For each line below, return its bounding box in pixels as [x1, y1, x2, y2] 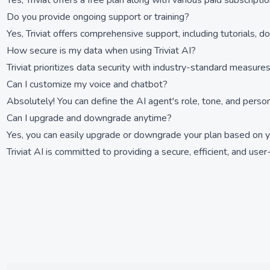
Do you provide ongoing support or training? [7, 10, 189, 24]
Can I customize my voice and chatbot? [7, 78, 168, 91]
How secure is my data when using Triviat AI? [7, 44, 196, 57]
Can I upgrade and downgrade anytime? [7, 111, 172, 125]
